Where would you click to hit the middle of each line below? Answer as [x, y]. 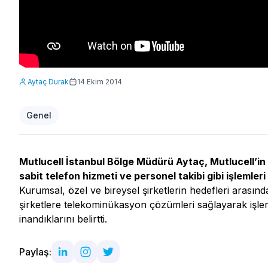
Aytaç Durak [48, 82]
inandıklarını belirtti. [63, 219]
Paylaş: [35, 252]
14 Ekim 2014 [100, 82]
